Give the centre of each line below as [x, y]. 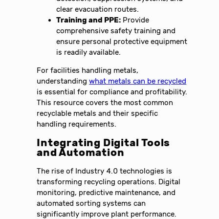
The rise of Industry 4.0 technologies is [105, 171]
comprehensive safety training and [116, 31]
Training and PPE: [89, 20]
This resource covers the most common [105, 103]
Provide [135, 20]
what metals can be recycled [138, 81]
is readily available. [89, 53]
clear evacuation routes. [98, 10]
